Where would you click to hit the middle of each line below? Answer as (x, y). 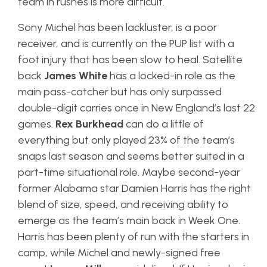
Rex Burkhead (89, 124)
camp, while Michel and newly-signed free (119, 253)
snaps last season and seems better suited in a (131, 156)
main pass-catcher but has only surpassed (120, 92)
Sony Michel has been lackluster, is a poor (117, 28)
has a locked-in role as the (173, 76)
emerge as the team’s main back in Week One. (129, 221)
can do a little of (164, 124)
